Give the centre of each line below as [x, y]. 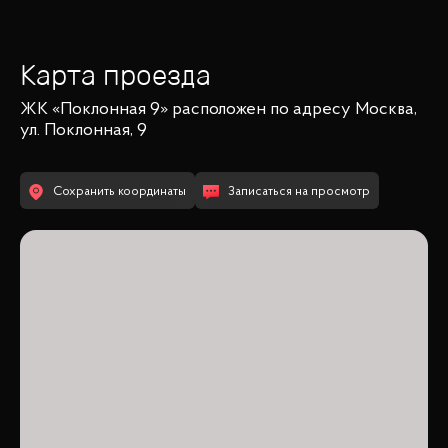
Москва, [386, 110]
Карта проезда [115, 74]
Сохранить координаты [119, 192]
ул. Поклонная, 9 [83, 131]
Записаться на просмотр [299, 192]
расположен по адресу [261, 110]
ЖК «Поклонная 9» [94, 110]
